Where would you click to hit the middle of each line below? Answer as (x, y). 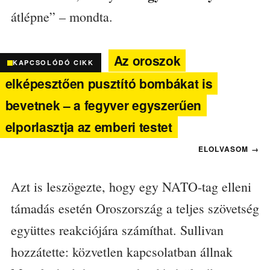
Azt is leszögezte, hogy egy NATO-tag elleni (131, 187)
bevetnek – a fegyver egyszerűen (103, 105)
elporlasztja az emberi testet (89, 127)
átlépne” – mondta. (61, 16)
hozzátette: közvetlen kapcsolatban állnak (121, 252)
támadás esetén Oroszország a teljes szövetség (135, 209)
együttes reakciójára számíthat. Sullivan (117, 230)
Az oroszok (147, 60)
